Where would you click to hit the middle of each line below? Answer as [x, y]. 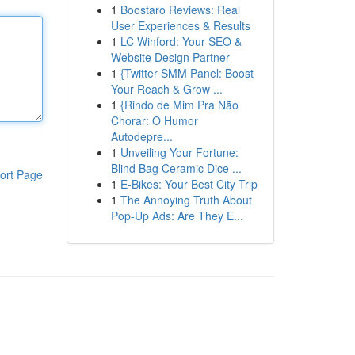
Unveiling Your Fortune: [179, 152]
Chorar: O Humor [154, 120]
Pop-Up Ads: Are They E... [177, 216]
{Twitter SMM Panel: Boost [187, 73]
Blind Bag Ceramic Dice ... [176, 168]
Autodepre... [141, 136]
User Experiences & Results [180, 25]
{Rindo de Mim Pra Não [179, 105]
